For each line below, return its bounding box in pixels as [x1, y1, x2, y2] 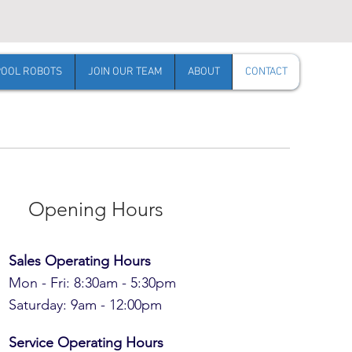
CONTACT [244, 65, 288, 79]
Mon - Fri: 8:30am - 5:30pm [9, 274, 176, 291]
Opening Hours [28, 197, 163, 221]
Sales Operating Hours [9, 252, 151, 269]
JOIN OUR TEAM [87, 65, 163, 79]
